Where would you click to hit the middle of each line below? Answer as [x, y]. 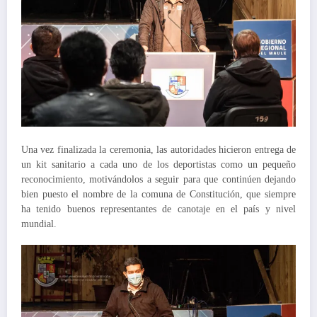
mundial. [39, 224]
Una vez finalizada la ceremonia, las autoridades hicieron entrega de [158, 150]
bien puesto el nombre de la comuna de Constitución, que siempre [158, 195]
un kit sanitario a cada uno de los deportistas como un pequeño [158, 165]
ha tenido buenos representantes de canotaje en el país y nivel [158, 209]
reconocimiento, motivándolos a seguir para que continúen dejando [158, 180]
